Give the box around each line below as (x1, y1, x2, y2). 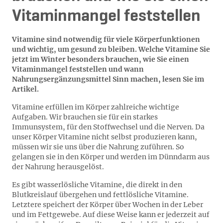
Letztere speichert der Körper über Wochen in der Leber (12, 200, 203, 209)
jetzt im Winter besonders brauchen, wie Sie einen (12, 55, 189, 64)
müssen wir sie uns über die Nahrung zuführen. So (12, 142, 184, 151)
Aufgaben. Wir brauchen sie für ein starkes (12, 112, 158, 121)
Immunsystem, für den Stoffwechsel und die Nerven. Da (12, 122, 205, 131)
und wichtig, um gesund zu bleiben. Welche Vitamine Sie (12, 45, 210, 54)
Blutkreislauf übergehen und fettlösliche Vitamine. (12, 190, 189, 199)
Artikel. (12, 85, 39, 94)
